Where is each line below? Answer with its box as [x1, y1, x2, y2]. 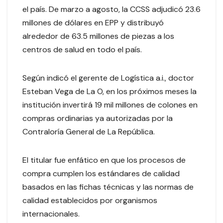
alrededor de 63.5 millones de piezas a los [22, 31, 174, 42]
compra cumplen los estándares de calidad [22, 168, 180, 179]
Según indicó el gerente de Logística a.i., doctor [22, 73, 194, 84]
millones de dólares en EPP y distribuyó [22, 17, 164, 28]
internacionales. [22, 209, 80, 220]
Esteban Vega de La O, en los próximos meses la [22, 86, 197, 97]
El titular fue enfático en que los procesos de [22, 155, 186, 166]
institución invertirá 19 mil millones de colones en [22, 100, 198, 111]
